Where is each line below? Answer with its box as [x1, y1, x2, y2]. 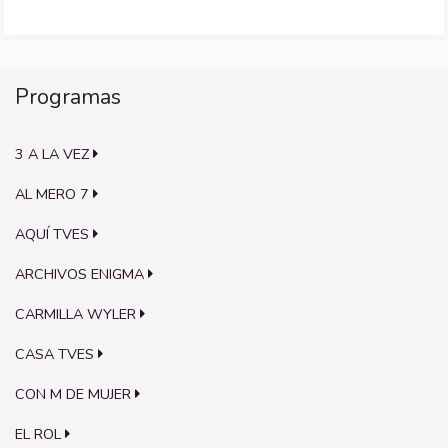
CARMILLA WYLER [15, 303, 140, 324]
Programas [15, 81, 121, 112]
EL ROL [15, 423, 65, 444]
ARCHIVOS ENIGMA [15, 263, 148, 284]
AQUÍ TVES [15, 223, 93, 244]
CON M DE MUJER [15, 383, 135, 404]
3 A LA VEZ [15, 143, 93, 164]
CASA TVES [15, 343, 98, 364]
